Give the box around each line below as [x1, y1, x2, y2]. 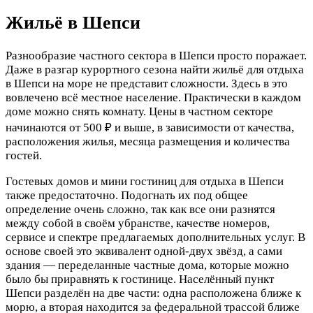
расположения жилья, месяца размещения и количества [6, 134, 290, 148]
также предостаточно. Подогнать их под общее [6, 188, 248, 202]
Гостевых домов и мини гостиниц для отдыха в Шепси [6, 174, 284, 188]
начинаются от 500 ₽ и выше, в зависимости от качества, [6, 120, 294, 134]
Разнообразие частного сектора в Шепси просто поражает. [6, 48, 307, 62]
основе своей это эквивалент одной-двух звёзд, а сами [6, 244, 282, 258]
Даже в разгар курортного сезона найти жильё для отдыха [6, 62, 304, 76]
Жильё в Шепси [6, 13, 140, 34]
